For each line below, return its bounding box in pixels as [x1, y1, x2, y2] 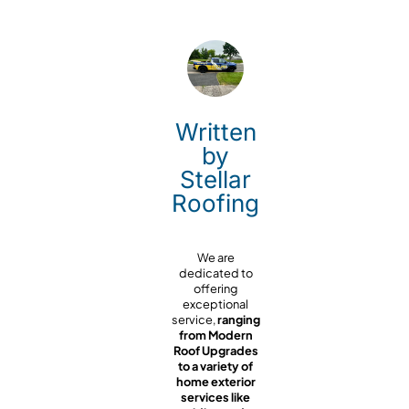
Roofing [172, 188, 259, 217]
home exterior [175, 374, 256, 390]
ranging [216, 312, 260, 328]
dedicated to [178, 266, 253, 281]
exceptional [183, 297, 248, 312]
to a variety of [178, 359, 253, 374]
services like [181, 390, 250, 405]
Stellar [180, 164, 251, 194]
